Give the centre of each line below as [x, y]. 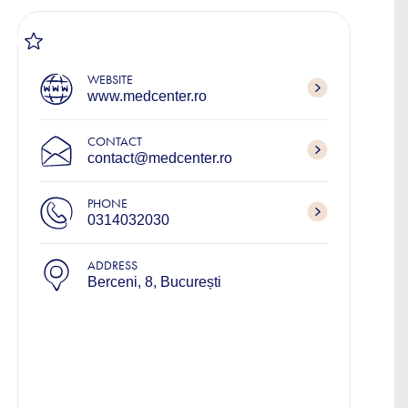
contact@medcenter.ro [160, 158]
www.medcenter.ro [147, 96]
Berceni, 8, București [154, 282]
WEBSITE [110, 80]
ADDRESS [112, 265]
